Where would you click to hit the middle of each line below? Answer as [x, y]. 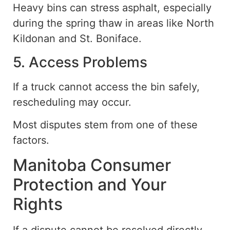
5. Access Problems [80, 62]
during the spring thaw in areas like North [113, 23]
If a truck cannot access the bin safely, [106, 87]
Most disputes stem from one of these [105, 125]
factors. [31, 140]
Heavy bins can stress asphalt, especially [112, 8]
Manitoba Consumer [92, 165]
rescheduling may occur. [72, 102]
